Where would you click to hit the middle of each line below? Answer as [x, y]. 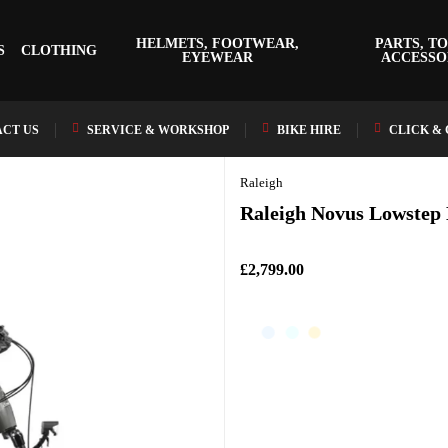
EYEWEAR [218, 57]
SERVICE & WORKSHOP [157, 130]
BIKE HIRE [308, 130]
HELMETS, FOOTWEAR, [218, 43]
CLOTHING [59, 50]
